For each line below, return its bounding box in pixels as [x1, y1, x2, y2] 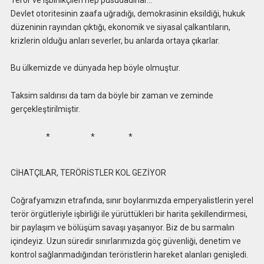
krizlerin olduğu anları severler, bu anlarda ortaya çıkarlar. [10, 35, 223, 45]
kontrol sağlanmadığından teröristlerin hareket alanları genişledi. [10, 249, 248, 259]
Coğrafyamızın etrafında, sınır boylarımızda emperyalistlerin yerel [10, 195, 253, 205]
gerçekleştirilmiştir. [10, 104, 80, 114]
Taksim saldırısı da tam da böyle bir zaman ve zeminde [10, 91, 213, 101]
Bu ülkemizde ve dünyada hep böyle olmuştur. [10, 63, 180, 73]
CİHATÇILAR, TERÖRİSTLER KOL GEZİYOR [10, 167, 166, 177]
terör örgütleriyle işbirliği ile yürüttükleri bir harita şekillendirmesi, [10, 209, 247, 219]
